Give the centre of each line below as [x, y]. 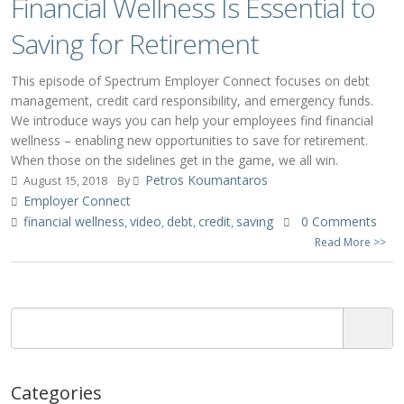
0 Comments [339, 221]
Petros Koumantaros [207, 180]
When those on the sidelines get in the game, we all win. [174, 160]
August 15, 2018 [64, 181]
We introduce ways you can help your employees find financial [192, 120]
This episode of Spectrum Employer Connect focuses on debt [190, 81]
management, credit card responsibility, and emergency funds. [192, 101]
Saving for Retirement [135, 44]
